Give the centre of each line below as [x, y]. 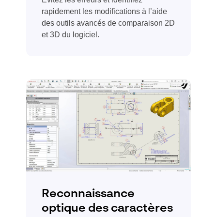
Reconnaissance [88, 194]
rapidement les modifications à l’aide [104, 11]
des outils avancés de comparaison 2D [108, 23]
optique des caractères [107, 209]
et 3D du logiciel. [70, 34]
